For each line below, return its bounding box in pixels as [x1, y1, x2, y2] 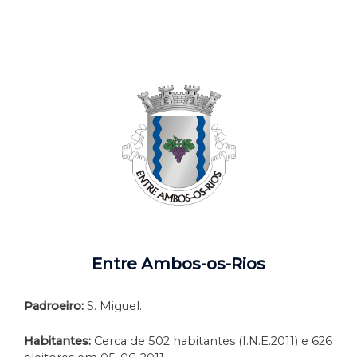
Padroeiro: [24, 298, 84, 313]
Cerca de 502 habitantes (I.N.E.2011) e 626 [91, 334, 332, 349]
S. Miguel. [87, 298, 142, 313]
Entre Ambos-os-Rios [92, 253, 265, 273]
